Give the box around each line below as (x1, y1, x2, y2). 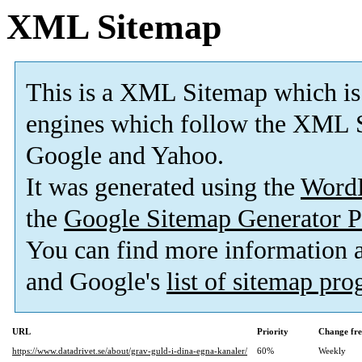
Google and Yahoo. (26, 141, 224, 170)
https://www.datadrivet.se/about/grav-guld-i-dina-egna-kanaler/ (12, 346, 247, 356)
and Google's (26, 267, 166, 297)
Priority (257, 326, 288, 337)
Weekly (318, 346, 346, 356)
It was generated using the (26, 173, 301, 202)
